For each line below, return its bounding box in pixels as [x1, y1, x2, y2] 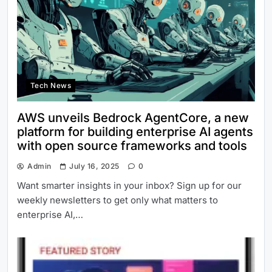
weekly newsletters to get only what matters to [17, 194, 218, 206]
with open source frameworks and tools [17, 138, 247, 153]
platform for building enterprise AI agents [17, 124, 253, 139]
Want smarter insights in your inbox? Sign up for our [17, 179, 242, 191]
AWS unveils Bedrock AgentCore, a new [17, 110, 249, 125]
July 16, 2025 [69, 161, 120, 171]
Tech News [30, 81, 72, 90]
